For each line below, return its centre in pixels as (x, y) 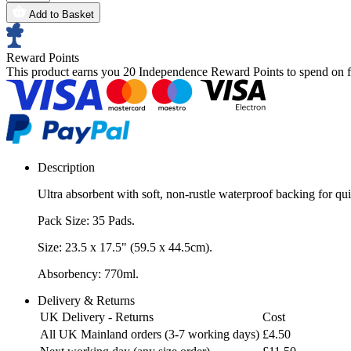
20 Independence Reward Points (203, 71)
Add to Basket (62, 14)
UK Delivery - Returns (97, 317)
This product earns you (65, 71)
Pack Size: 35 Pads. (86, 220)
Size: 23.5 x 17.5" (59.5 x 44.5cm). (125, 247)
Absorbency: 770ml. (88, 273)
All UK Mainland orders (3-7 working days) (150, 334)
